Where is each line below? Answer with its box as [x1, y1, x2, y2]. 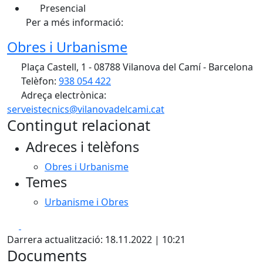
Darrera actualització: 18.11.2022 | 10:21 [7, 233, 186, 246]
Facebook [21, 218, 63, 231]
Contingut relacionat [7, 115, 150, 135]
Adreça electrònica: [19, 89, 106, 102]
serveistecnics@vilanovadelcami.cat [7, 103, 164, 116]
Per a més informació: [26, 16, 123, 29]
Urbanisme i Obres [45, 195, 129, 208]
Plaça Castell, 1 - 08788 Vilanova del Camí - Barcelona [19, 60, 253, 73]
